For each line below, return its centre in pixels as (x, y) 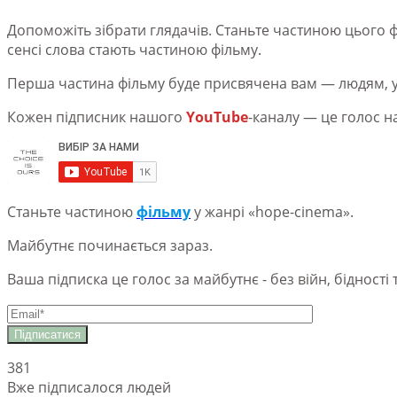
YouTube (217, 117)
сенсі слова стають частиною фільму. (134, 49)
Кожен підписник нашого (97, 117)
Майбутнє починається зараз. (110, 245)
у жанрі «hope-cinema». (272, 211)
